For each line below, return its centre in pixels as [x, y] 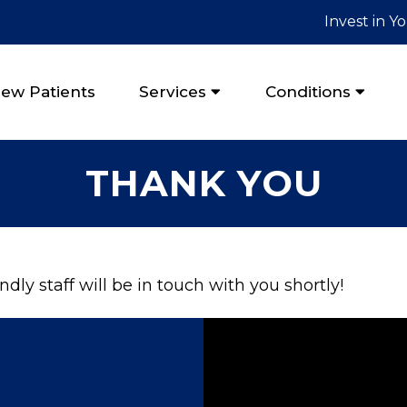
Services [172, 92]
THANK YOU [203, 183]
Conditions [308, 92]
